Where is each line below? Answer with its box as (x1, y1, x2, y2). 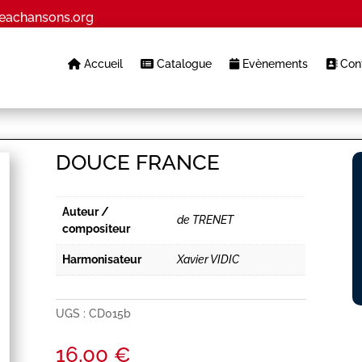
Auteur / (62, 205, 110, 219)
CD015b (89, 306, 132, 320)
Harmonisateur (62, 253, 142, 267)
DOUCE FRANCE (56, 150, 221, 175)
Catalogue (153, 57, 212, 70)
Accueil (80, 57, 123, 70)
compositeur (62, 222, 131, 236)
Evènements (238, 57, 308, 70)
